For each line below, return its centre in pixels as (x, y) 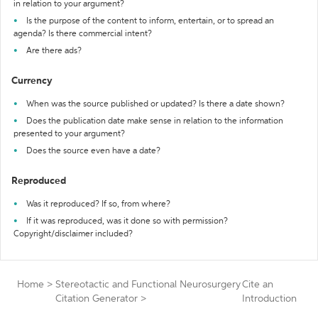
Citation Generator (97, 299)
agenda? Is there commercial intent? (83, 34)
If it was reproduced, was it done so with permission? (127, 221)
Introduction (270, 299)
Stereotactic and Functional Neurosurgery (148, 285)
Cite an (258, 285)
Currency (32, 81)
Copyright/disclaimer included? (73, 234)
